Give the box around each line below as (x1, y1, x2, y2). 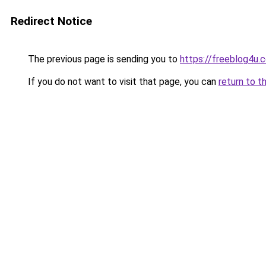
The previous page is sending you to (26, 53, 180, 65)
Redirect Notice (11, 14, 92, 28)
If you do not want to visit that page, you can (26, 76, 218, 87)
